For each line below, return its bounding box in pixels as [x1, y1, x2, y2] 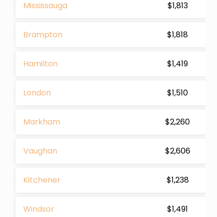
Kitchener [23, 174, 61, 186]
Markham [23, 116, 60, 127]
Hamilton [23, 58, 58, 69]
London [23, 87, 51, 98]
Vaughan [23, 145, 57, 156]
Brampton [23, 29, 62, 40]
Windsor [23, 203, 54, 215]
